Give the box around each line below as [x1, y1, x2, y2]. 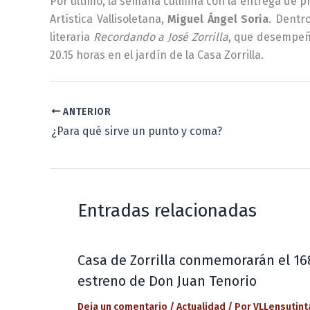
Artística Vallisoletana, [50, 12, 167, 26]
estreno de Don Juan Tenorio [77, 273, 257, 290]
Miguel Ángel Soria [167, 12, 268, 26]
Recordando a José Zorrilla [93, 30, 228, 44]
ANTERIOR [60, 105, 111, 118]
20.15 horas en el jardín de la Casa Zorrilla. [50, 48, 264, 62]
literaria [50, 30, 93, 44]
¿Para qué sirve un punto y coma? [51, 125, 222, 138]
